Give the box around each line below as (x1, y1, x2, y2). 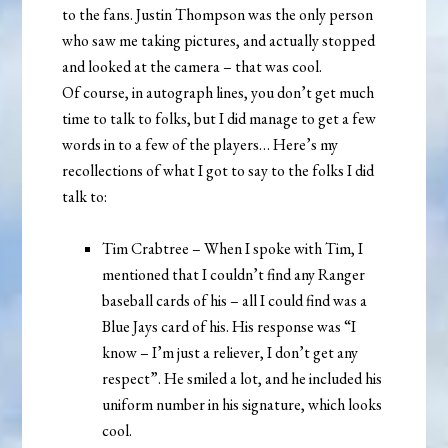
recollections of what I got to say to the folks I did (62, 160, 375, 182)
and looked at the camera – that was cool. (62, 56, 323, 78)
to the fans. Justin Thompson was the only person (62, 4, 374, 26)
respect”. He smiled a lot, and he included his (102, 368, 383, 390)
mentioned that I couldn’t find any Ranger (102, 264, 366, 286)
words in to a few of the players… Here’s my (62, 134, 339, 156)
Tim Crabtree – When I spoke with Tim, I (102, 238, 364, 260)
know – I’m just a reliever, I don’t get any (102, 342, 359, 364)
